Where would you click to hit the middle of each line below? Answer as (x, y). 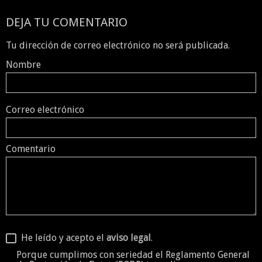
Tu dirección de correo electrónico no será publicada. (118, 46)
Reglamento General (207, 254)
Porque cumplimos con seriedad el (91, 254)
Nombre (23, 65)
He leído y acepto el (61, 238)
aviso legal (129, 238)
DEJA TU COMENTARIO (67, 23)
